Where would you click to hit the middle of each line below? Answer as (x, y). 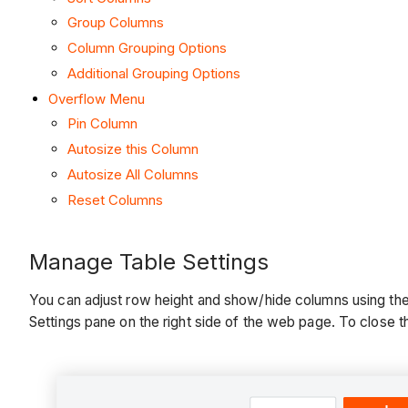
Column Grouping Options (147, 48)
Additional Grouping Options (154, 73)
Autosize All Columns (133, 174)
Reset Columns (115, 199)
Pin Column (102, 124)
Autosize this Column (133, 149)
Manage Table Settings (149, 261)
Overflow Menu (97, 98)
